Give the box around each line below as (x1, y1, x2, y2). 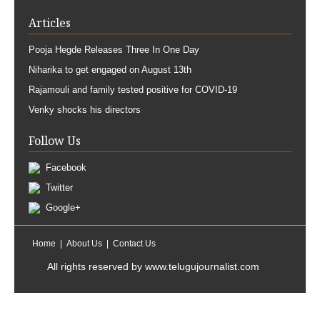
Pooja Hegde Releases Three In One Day (29, 44, 199, 55)
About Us (66, 238, 102, 249)
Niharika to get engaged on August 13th (29, 64, 191, 75)
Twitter (43, 181, 73, 193)
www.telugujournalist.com (144, 260, 259, 272)
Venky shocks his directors (29, 104, 141, 115)
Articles (29, 14, 71, 31)
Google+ (43, 201, 81, 213)
